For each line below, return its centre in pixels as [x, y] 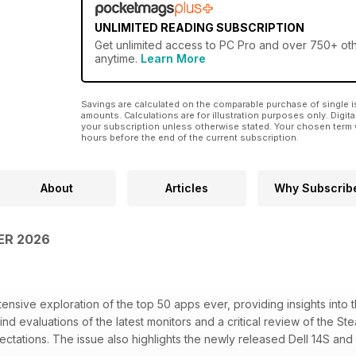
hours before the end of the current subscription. [190, 138]
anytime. [118, 59]
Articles [187, 188]
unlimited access [159, 45]
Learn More [173, 59]
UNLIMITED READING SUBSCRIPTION [199, 28]
